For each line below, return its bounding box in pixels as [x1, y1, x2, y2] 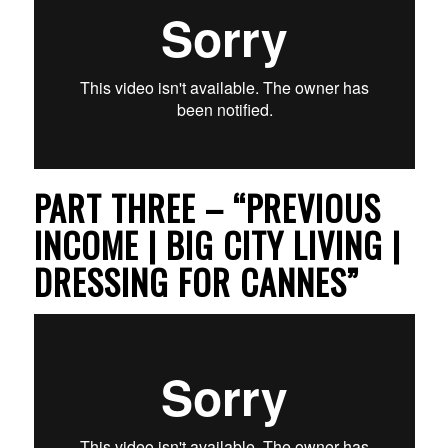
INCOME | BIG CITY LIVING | [33, 218, 401, 270]
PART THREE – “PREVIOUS [33, 181, 381, 233]
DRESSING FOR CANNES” [33, 255, 359, 307]
